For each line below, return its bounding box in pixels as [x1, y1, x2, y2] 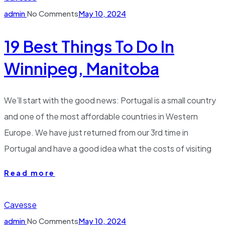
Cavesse [4, 199, 37, 210]
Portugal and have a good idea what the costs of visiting [4, 143, 211, 154]
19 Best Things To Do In [4, 36, 174, 56]
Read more [4, 168, 55, 178]
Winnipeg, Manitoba [4, 58, 159, 78]
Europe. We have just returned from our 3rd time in [4, 127, 188, 138]
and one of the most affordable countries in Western [4, 111, 198, 122]
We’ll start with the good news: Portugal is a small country [4, 95, 216, 106]
